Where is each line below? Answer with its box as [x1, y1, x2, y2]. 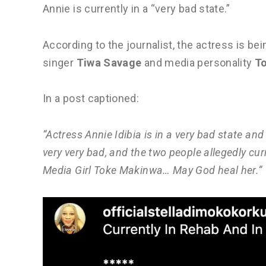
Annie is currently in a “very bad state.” [43, 2, 230, 15]
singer [43, 56, 77, 69]
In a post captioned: [43, 92, 140, 105]
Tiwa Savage [76, 56, 142, 69]
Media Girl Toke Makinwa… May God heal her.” [43, 163, 262, 176]
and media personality [141, 56, 255, 69]
